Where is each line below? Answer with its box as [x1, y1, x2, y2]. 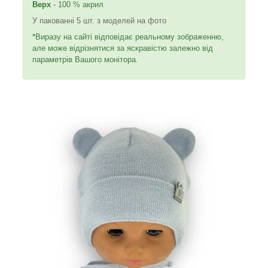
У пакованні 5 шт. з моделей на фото [32, 16, 166, 25]
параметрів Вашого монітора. [32, 54, 138, 64]
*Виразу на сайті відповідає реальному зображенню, [32, 32, 224, 41]
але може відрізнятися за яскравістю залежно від [32, 43, 213, 53]
